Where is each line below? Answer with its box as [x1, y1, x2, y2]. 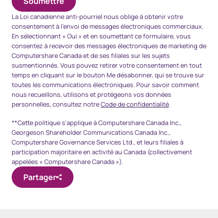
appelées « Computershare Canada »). [12, 157, 123, 166]
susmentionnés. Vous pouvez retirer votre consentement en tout [12, 60, 202, 70]
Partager [23, 171, 56, 182]
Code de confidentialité [101, 99, 169, 109]
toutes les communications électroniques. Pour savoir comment [12, 80, 199, 89]
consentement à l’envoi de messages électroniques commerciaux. [12, 21, 203, 31]
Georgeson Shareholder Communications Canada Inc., [12, 127, 170, 137]
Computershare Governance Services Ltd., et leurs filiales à [12, 137, 183, 146]
